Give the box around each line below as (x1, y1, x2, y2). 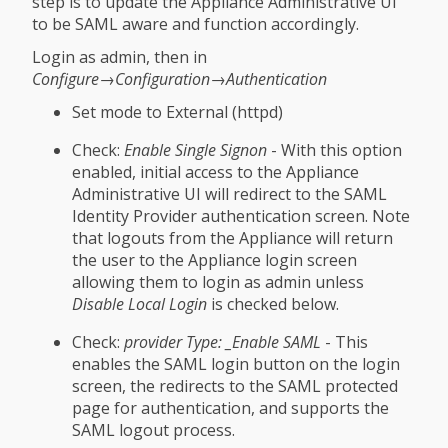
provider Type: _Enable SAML (124, 330, 321, 353)
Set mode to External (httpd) (72, 100, 283, 123)
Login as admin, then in (32, 45, 207, 68)
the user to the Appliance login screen (72, 248, 357, 271)
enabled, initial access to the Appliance (72, 160, 359, 183)
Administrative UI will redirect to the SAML (72, 182, 387, 205)
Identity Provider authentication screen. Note (72, 204, 410, 227)
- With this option (267, 138, 402, 161)
